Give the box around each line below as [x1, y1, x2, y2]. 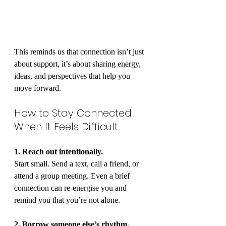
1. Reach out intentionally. [14, 147, 103, 156]
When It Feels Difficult [14, 119, 118, 134]
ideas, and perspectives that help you [14, 71, 132, 80]
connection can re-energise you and [14, 183, 129, 192]
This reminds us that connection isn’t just [14, 47, 146, 56]
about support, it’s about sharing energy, [14, 59, 143, 68]
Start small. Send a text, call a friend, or [14, 159, 141, 168]
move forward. [14, 83, 61, 92]
